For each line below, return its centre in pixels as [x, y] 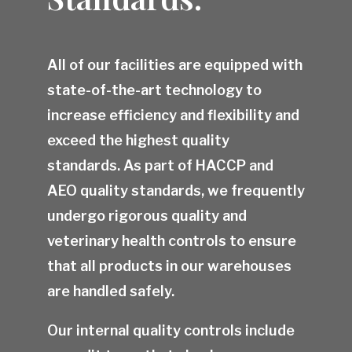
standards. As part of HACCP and [160, 166]
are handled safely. [111, 291]
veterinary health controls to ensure [172, 241]
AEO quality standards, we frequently [176, 191]
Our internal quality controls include [171, 331]
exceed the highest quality [138, 141]
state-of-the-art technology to [154, 90]
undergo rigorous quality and [147, 216]
